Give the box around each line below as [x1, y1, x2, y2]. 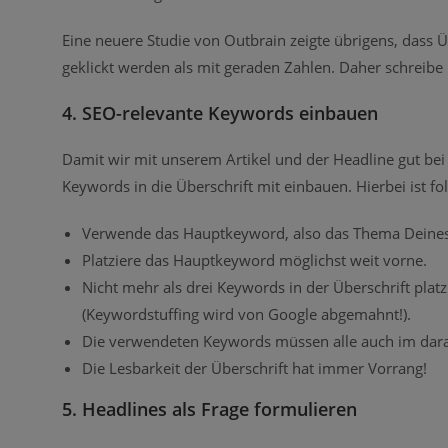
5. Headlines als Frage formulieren [62, 396, 357, 421]
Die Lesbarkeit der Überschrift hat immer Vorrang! [82, 357, 427, 378]
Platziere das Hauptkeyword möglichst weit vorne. [82, 249, 427, 270]
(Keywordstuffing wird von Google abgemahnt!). [82, 303, 411, 324]
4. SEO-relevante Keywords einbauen [62, 100, 378, 125]
